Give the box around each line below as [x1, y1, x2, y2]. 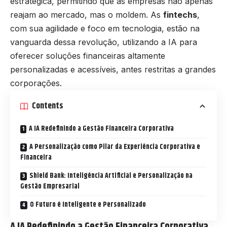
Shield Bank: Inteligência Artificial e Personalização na [29, 170, 193, 181]
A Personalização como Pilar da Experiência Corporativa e [29, 141, 200, 153]
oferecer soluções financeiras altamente [10, 50, 165, 61]
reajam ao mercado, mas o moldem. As [10, 9, 163, 20]
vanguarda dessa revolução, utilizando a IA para [10, 36, 197, 47]
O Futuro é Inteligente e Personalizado [30, 199, 146, 210]
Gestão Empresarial [20, 180, 80, 192]
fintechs [163, 9, 197, 20]
